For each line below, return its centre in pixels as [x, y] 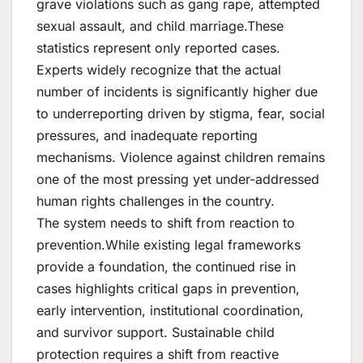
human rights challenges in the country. [156, 201]
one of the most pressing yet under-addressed [178, 179]
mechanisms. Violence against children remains [181, 157]
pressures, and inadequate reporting [147, 135]
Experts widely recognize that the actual [159, 69]
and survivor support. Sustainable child [156, 332]
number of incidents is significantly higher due [177, 91]
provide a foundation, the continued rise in [166, 266]
